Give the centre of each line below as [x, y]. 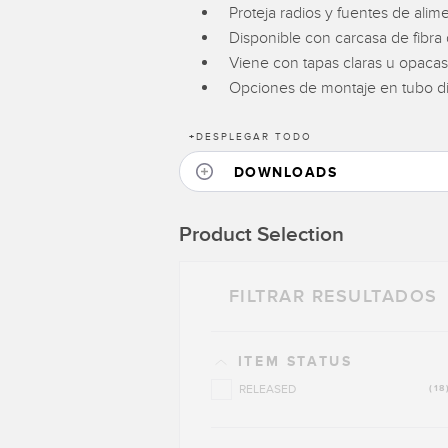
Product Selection [261, 234]
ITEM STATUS [295, 362]
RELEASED [267, 389]
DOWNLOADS [285, 172]
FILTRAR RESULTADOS [333, 297]
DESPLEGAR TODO [253, 137]
